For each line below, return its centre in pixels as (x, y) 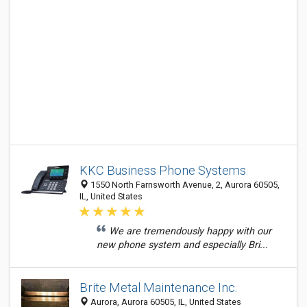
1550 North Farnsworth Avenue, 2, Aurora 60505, (184, 185)
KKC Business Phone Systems (163, 170)
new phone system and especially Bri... (182, 245)
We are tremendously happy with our (190, 231)
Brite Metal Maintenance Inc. (158, 287)
